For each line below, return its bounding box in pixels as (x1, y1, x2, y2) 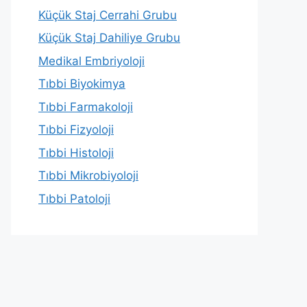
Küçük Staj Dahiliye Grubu (38, 31, 180, 45)
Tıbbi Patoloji (38, 191, 110, 206)
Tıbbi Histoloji (38, 145, 114, 160)
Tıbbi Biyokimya (38, 77, 125, 90)
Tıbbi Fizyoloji (38, 123, 114, 136)
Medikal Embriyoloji (38, 53, 145, 68)
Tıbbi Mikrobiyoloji (38, 169, 138, 182)
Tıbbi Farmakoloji (38, 99, 133, 114)
